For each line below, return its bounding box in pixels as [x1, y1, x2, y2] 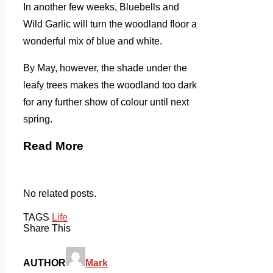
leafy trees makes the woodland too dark [23, 80, 197, 91]
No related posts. [23, 188, 96, 199]
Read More [23, 139, 83, 152]
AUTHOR [23, 257, 66, 268]
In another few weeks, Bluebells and [23, 2, 179, 13]
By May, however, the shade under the [23, 63, 187, 74]
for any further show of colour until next [23, 97, 189, 108]
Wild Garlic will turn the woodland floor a [23, 19, 197, 30]
